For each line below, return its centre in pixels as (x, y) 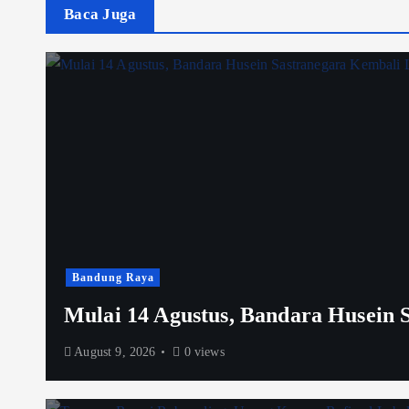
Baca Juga (100, 14)
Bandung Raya (113, 277)
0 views (202, 351)
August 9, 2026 (114, 351)
